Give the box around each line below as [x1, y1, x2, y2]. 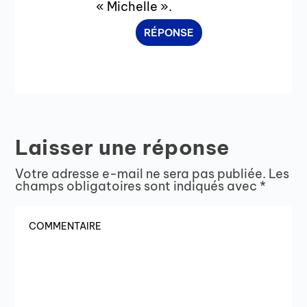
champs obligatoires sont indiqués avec [15, 177, 260, 194]
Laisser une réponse [15, 134, 230, 160]
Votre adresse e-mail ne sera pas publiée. [15, 165, 267, 182]
